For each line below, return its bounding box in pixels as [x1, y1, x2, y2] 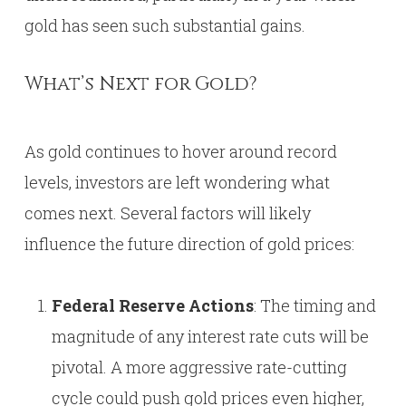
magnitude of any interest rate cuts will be [51, 325, 369, 347]
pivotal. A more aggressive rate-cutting [51, 356, 347, 378]
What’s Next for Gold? [24, 72, 257, 97]
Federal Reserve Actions [51, 295, 254, 316]
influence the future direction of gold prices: [24, 233, 354, 255]
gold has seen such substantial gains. [24, 14, 305, 36]
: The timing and [253, 295, 376, 316]
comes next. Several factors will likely [24, 202, 311, 224]
